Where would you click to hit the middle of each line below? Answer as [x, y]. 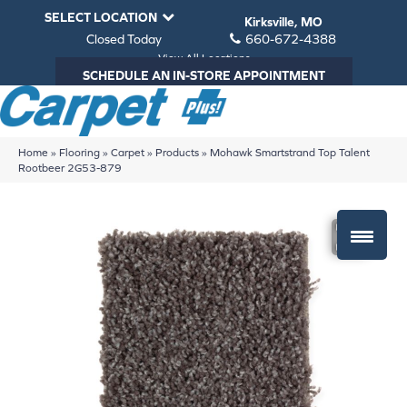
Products [177, 152]
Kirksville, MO [283, 22]
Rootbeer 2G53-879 [70, 167]
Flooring [79, 152]
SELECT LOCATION [101, 17]
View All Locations [203, 58]
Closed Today [124, 39]
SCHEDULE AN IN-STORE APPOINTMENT [203, 75]
